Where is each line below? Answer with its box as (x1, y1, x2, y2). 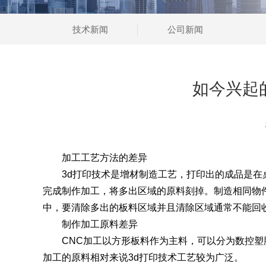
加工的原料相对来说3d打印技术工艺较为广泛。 (43, 252, 243, 262)
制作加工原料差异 (43, 219, 138, 229)
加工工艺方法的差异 (43, 153, 147, 163)
